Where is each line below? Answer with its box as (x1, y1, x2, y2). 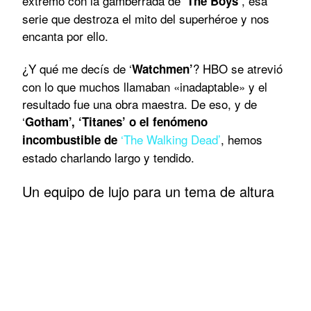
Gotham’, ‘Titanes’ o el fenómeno (25, 112, 208, 130)
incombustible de (22, 131, 121, 148)
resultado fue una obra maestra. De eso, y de (22, 94, 257, 112)
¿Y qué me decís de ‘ (22, 59, 132, 77)
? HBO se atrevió (193, 59, 283, 77)
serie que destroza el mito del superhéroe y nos (22, 9, 269, 27)
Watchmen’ (132, 60, 193, 77)
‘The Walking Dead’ (121, 130, 221, 148)
